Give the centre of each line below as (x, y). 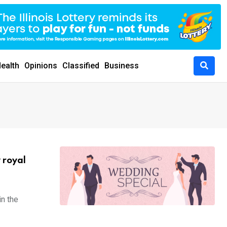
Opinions (41, 66)
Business (122, 66)
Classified (81, 66)
